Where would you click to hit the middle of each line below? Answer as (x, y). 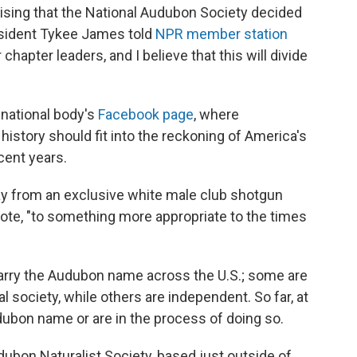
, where (216, 114)
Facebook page (146, 114)
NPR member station (222, 33)
